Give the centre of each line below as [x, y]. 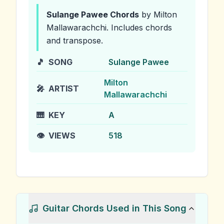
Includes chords [140, 27]
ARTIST [64, 88]
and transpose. [75, 40]
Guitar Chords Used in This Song [114, 208]
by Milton [158, 14]
